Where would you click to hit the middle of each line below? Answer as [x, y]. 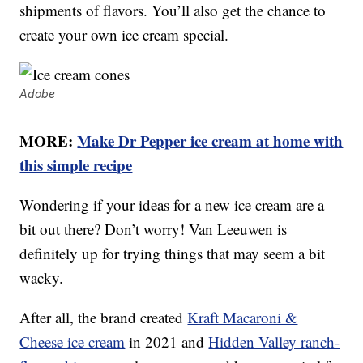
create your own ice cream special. [124, 35]
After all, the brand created [104, 318]
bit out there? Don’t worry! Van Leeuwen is [154, 229]
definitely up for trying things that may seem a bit [173, 254]
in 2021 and [167, 342]
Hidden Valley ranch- [274, 342]
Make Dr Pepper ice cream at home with [210, 141]
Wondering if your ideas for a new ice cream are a [172, 205]
